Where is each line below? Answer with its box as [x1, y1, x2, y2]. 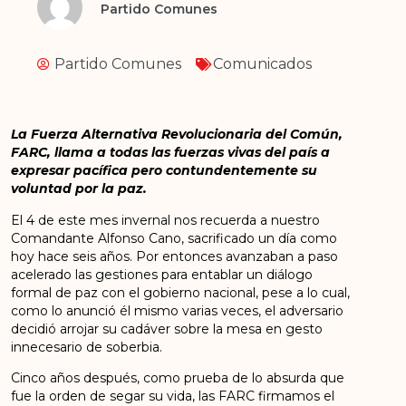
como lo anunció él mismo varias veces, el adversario [11, 302, 344, 319]
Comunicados [213, 55, 313, 73]
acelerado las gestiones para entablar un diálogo [11, 266, 314, 283]
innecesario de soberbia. [11, 338, 163, 355]
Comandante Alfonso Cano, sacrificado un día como [11, 229, 338, 246]
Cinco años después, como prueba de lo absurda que [11, 369, 345, 386]
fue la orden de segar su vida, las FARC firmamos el [11, 387, 335, 404]
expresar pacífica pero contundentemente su [11, 162, 318, 179]
